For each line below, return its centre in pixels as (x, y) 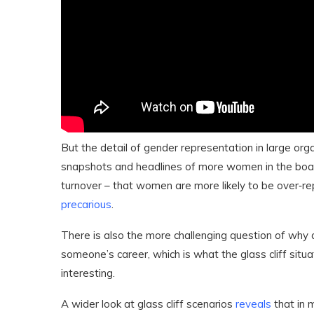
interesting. (88, 273)
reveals (253, 304)
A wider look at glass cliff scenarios (148, 304)
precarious (86, 204)
